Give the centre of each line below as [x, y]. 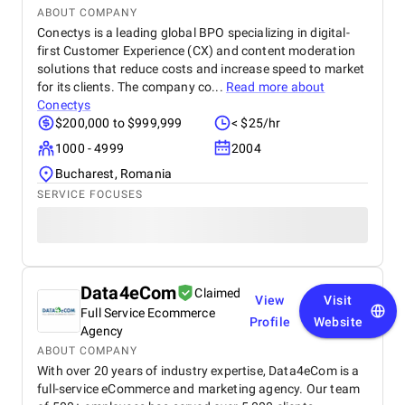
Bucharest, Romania [114, 174]
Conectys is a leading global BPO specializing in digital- [193, 33]
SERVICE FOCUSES [90, 194]
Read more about [275, 87]
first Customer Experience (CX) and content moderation [197, 51]
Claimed [218, 293]
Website [338, 322]
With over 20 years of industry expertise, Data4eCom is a [198, 371]
